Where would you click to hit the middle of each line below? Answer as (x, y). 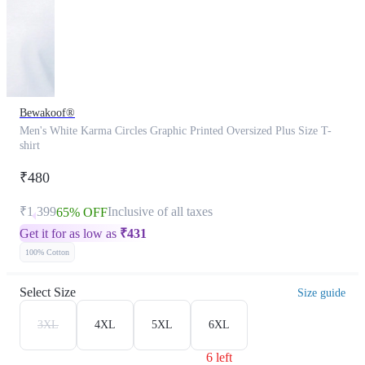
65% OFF (82, 212)
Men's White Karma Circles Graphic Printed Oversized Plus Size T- (176, 131)
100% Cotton (47, 252)
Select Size (48, 292)
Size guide (321, 293)
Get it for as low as (70, 233)
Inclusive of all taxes (160, 211)
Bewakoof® (47, 113)
